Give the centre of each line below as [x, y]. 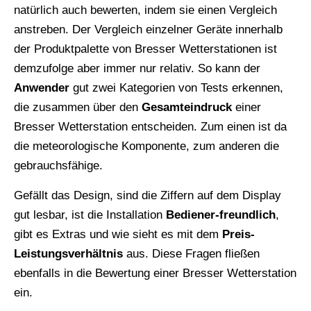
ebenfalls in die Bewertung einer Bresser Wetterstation [155, 274]
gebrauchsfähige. [58, 166]
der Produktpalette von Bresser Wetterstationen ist [145, 49]
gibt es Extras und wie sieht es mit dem [118, 235]
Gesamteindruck [187, 108]
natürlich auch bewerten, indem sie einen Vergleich [145, 10]
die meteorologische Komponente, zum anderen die [146, 146]
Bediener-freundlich [221, 215]
